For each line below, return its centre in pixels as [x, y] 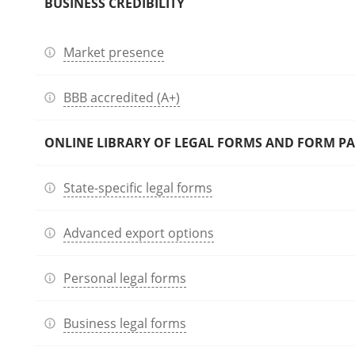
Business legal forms [125, 323]
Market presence [114, 52]
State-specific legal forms [138, 188]
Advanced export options [139, 233]
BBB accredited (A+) [122, 97]
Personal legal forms [125, 278]
